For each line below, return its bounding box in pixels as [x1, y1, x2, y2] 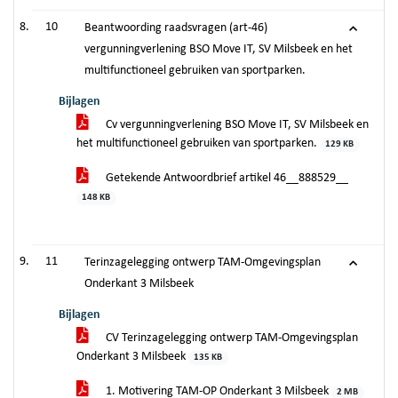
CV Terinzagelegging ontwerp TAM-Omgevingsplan [103, 331, 358, 345]
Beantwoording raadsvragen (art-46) [84, 21, 267, 35]
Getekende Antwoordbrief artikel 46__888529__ [103, 171, 348, 185]
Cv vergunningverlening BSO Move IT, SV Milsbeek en [103, 118, 369, 131]
